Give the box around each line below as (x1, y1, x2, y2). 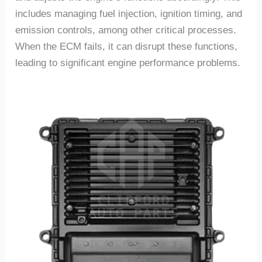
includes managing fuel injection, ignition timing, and (15, 8, 243, 20)
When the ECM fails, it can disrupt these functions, (15, 41, 238, 53)
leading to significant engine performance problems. (15, 57, 241, 69)
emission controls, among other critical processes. (15, 25, 237, 36)
